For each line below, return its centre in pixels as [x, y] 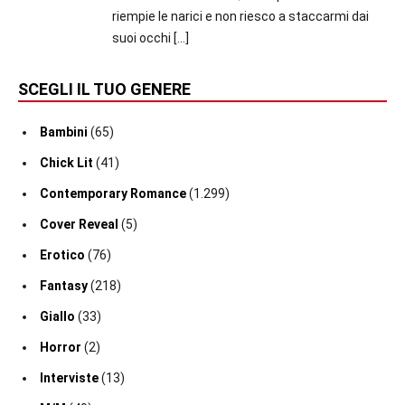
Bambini [64, 132]
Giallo [57, 317]
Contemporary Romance [113, 194]
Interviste [69, 378]
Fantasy [64, 286]
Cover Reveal [79, 225]
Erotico [62, 255]
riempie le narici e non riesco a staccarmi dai [240, 17]
